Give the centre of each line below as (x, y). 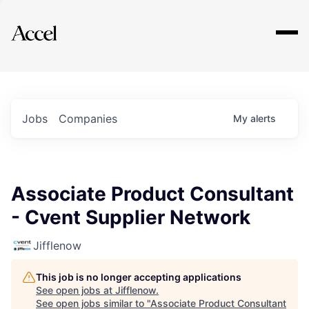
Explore (54, 24)
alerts (263, 118)
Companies (88, 119)
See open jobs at (76, 290)
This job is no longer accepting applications (139, 277)
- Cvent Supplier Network (131, 217)
